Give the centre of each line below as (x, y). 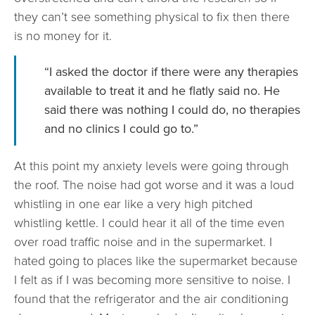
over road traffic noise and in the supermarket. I (143, 242)
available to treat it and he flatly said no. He (162, 90)
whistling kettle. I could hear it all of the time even (149, 223)
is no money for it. (63, 36)
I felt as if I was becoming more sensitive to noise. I (152, 279)
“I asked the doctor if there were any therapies (171, 71)
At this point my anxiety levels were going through (152, 166)
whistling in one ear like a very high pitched (133, 204)
